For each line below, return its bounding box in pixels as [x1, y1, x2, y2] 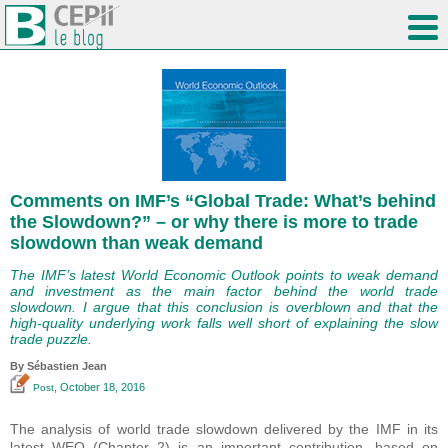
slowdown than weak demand [10, 233, 263, 254]
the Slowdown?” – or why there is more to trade [10, 212, 418, 233]
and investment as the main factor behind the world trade [10, 283, 438, 300]
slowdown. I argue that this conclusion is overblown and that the [10, 299, 438, 316]
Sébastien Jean [27, 360, 107, 373]
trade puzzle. [10, 331, 92, 348]
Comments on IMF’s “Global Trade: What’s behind [10, 191, 436, 212]
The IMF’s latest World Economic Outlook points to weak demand [10, 267, 438, 284]
